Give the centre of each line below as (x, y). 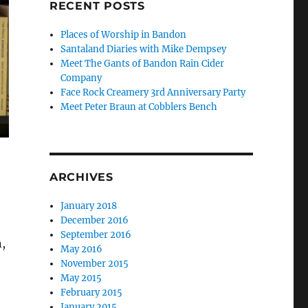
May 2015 (81, 278)
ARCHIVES (81, 177)
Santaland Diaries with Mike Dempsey (144, 49)
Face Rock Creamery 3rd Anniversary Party (153, 93)
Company (81, 78)
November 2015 (95, 264)
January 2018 (89, 206)
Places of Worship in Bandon (124, 35)
